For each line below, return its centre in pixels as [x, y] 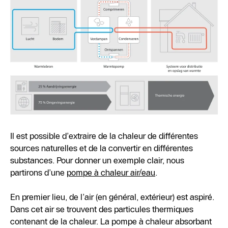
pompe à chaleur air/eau [111, 173]
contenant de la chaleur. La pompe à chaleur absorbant [111, 222]
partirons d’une [39, 173]
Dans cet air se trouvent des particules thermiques [102, 209]
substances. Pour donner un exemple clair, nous [97, 161]
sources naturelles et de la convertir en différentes [102, 148]
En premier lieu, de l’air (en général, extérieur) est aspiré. [112, 197]
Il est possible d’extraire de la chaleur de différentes [104, 136]
